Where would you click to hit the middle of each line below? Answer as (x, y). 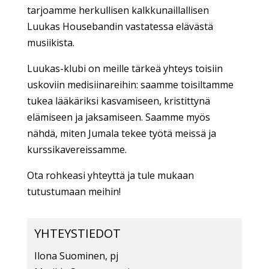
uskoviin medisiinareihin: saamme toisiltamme (130, 84)
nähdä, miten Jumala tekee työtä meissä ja (121, 133)
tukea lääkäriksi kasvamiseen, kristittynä (118, 101)
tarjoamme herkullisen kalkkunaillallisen (118, 10)
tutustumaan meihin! (74, 191)
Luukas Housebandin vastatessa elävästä (120, 26)
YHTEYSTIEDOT (77, 233)
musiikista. (50, 42)
